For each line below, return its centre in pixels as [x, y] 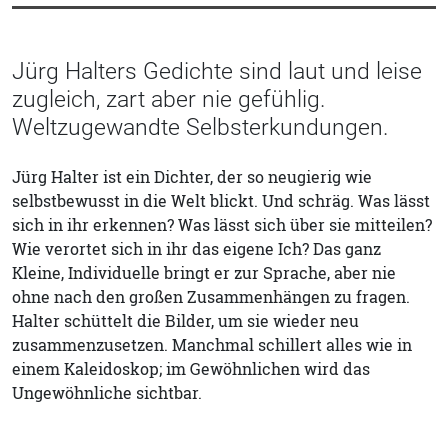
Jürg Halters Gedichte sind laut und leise [217, 70]
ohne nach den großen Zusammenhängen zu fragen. [211, 296]
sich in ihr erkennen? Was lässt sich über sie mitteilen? [222, 224]
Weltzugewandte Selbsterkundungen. [200, 126]
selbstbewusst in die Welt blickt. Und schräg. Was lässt [221, 200]
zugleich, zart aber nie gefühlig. [168, 98]
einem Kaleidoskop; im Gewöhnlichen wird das [191, 368]
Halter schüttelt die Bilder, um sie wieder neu [185, 320]
